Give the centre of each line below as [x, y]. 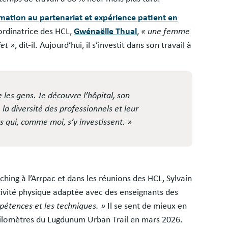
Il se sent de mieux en [146, 206]
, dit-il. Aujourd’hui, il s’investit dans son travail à [103, 46]
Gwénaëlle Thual [105, 32]
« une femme [165, 32]
